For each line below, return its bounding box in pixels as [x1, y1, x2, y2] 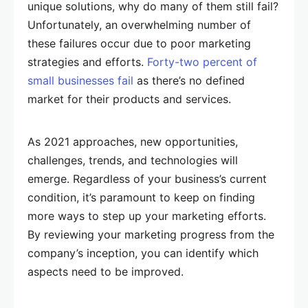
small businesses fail [27, 74, 133, 87]
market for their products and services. [27, 92, 231, 106]
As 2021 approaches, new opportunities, [27, 135, 238, 148]
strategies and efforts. [27, 55, 147, 69]
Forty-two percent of [147, 55, 257, 69]
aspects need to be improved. [27, 265, 184, 278]
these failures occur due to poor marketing [27, 36, 251, 50]
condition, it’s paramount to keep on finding [27, 190, 255, 204]
